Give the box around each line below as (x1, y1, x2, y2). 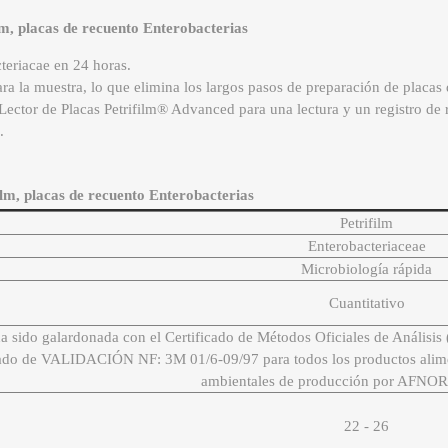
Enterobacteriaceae (307, 238, 426, 255)
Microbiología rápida (301, 261, 433, 278)
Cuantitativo (328, 295, 405, 312)
